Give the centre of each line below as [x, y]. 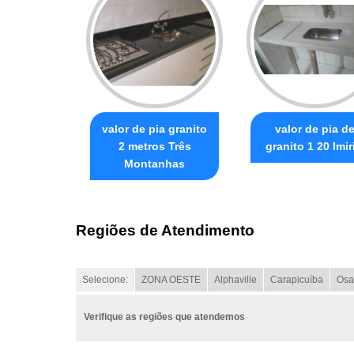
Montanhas [154, 164]
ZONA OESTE [171, 280]
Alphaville [235, 280]
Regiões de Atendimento [165, 230]
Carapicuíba [297, 280]
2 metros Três [154, 146]
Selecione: [105, 280]
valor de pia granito [154, 129]
